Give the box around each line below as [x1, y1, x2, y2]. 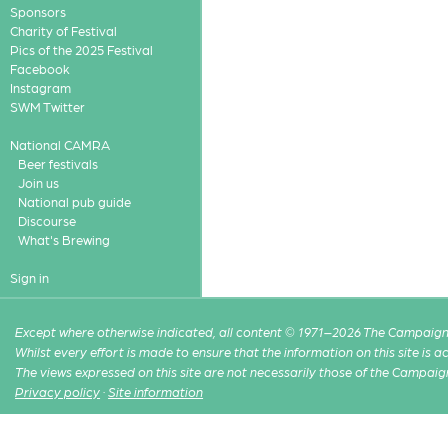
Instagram [9, 80, 71, 95]
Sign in [9, 270, 49, 285]
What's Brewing [17, 232, 110, 247]
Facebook [9, 61, 70, 76]
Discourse [17, 213, 76, 228]
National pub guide [17, 194, 131, 209]
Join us [17, 175, 59, 190]
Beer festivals [17, 156, 98, 171]
